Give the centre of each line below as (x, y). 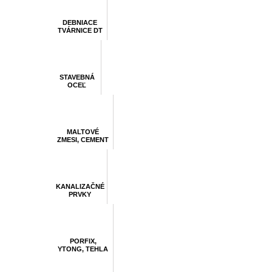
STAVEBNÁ (77, 77)
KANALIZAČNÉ (80, 186)
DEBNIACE (80, 22)
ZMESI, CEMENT (83, 140)
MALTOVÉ (83, 132)
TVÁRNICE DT (80, 30)
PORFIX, (83, 241)
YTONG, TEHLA (83, 249)
